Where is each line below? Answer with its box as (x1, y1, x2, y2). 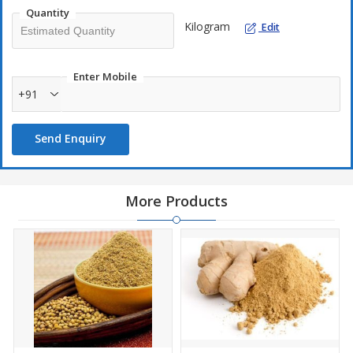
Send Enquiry (35, 131, 106, 147)
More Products (125, 191, 228, 211)
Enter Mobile (73, 69, 137, 84)
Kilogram (184, 19, 230, 35)
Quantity (26, 6, 69, 20)
